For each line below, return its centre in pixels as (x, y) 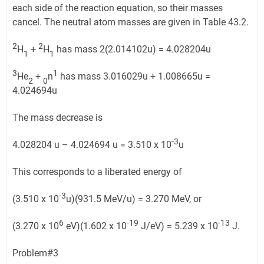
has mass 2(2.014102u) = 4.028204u (133, 49)
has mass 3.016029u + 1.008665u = (134, 77)
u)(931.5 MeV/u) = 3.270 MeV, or (134, 199)
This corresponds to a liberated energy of (97, 172)
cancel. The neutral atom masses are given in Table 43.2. (131, 22)
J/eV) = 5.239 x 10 (178, 226)
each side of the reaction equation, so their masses (118, 8)
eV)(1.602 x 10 (95, 226)
